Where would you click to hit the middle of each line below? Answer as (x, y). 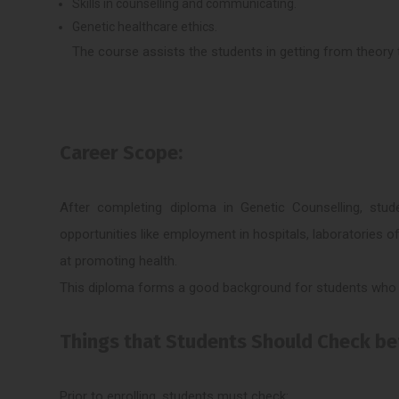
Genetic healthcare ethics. (145, 26)
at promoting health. (119, 261)
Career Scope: (122, 153)
